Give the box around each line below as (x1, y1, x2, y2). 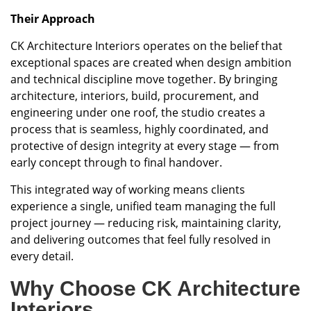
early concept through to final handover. (10, 155, 222, 171)
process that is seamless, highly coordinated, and (10, 121, 269, 137)
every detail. (10, 249, 74, 264)
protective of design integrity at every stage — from (10, 138, 279, 154)
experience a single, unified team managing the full (10, 199, 276, 215)
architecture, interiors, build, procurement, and (10, 88, 259, 104)
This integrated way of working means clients (10, 182, 245, 198)
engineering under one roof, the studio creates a (10, 105, 265, 121)
